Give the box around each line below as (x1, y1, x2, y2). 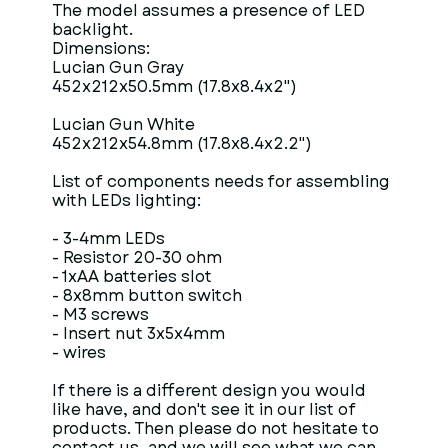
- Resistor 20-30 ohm (52, 246, 222, 269)
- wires (52, 341, 106, 364)
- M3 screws (52, 303, 149, 326)
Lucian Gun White (52, 113, 195, 136)
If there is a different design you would (52, 379, 366, 402)
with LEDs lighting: (52, 189, 201, 212)
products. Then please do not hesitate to (52, 417, 379, 440)
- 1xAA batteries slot (52, 265, 212, 288)
